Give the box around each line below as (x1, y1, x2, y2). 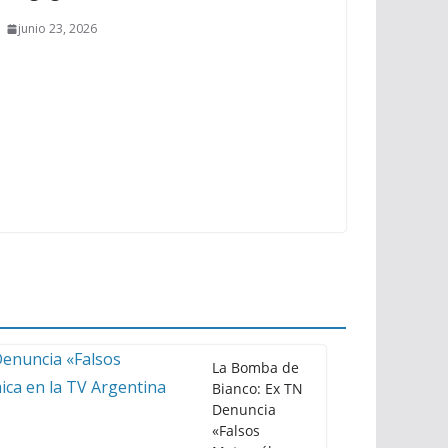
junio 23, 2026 (18, 20, 97, 37)
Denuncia (212, 400, 276, 420)
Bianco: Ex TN (212, 379, 303, 399)
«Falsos (212, 421, 260, 441)
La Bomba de (212, 358, 299, 378)
